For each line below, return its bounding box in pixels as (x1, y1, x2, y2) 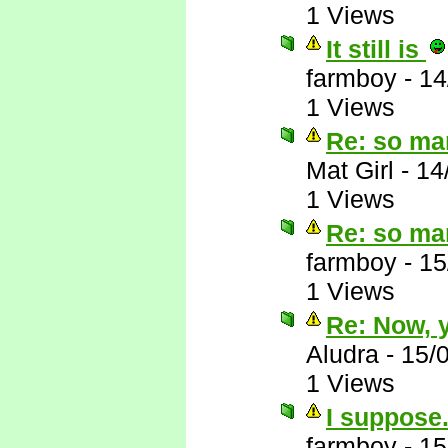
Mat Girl (306, 156, 394, 184)
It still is (326, 35, 426, 63)
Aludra (306, 340, 379, 368)
